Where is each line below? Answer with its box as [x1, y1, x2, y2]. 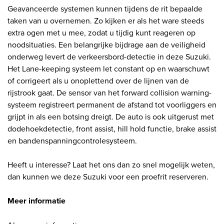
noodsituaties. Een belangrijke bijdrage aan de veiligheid [7, 38, 205, 50]
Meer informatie [7, 194, 65, 206]
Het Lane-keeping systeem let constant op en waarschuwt [7, 62, 209, 74]
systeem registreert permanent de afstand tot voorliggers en [7, 98, 216, 110]
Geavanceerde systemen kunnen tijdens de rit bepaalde [7, 2, 202, 14]
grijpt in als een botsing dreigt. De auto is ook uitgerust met [7, 110, 214, 122]
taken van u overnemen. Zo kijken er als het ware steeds [7, 14, 204, 26]
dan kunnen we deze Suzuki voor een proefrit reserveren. [7, 170, 208, 182]
